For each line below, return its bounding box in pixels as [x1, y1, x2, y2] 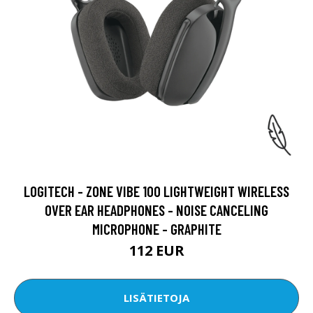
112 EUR [129, 240, 184, 260]
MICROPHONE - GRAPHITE [92, 219, 221, 238]
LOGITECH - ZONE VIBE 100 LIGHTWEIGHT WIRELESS [24, 182, 289, 200]
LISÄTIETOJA [124, 291, 189, 305]
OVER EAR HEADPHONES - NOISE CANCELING [45, 201, 268, 219]
